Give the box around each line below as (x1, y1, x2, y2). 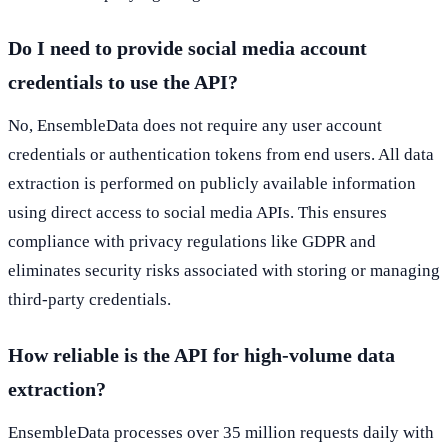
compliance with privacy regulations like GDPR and (8, 231, 376, 251)
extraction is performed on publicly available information (8, 173, 416, 193)
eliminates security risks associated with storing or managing (8, 260, 440, 280)
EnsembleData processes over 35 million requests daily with (8, 422, 434, 442)
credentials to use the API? (8, 70, 238, 93)
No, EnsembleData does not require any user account (8, 115, 382, 135)
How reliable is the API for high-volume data (8, 343, 395, 366)
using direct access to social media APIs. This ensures (8, 202, 387, 222)
